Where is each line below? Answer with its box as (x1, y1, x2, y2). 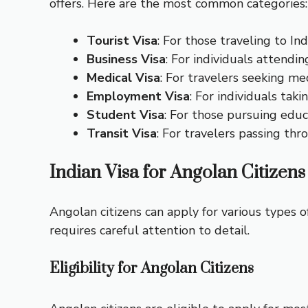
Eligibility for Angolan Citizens (49, 259, 254, 278)
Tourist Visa (87, 32, 157, 49)
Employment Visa (87, 88, 190, 105)
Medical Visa (87, 69, 160, 87)
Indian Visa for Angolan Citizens (49, 162, 305, 185)
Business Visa (87, 51, 166, 68)
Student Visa (87, 107, 164, 124)
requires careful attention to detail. (49, 222, 250, 239)
